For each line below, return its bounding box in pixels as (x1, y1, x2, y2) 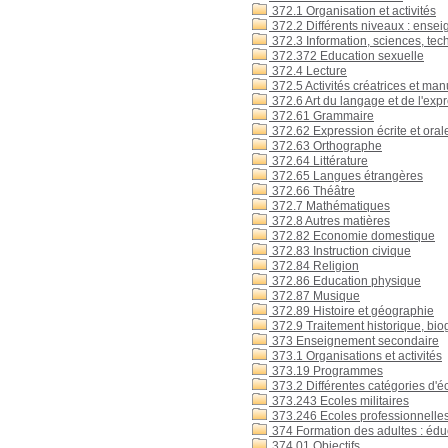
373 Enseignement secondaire (269, 334, 439, 348)
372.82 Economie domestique (269, 229, 435, 243)
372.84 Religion (269, 259, 359, 273)
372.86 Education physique (269, 274, 421, 288)
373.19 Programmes (269, 364, 383, 378)
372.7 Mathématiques (269, 199, 390, 213)
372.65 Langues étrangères (269, 169, 423, 183)
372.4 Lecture (269, 64, 347, 78)
